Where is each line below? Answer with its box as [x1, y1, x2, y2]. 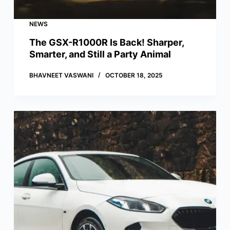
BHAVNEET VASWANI [29, 71, 93, 80]
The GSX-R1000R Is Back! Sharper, [29, 37, 184, 48]
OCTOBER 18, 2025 [105, 71, 163, 80]
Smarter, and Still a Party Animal [29, 49, 171, 60]
